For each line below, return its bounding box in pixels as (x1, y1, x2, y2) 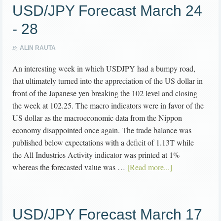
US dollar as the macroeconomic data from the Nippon (12, 112, 182, 123)
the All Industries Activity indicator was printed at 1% (12, 149, 180, 160)
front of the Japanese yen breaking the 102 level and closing (12, 88, 197, 99)
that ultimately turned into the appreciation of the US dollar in (12, 75, 203, 86)
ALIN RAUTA (20, 44, 56, 52)
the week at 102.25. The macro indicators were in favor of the (12, 100, 204, 111)
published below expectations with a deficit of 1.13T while (12, 137, 194, 148)
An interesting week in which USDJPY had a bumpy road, (12, 63, 195, 74)
